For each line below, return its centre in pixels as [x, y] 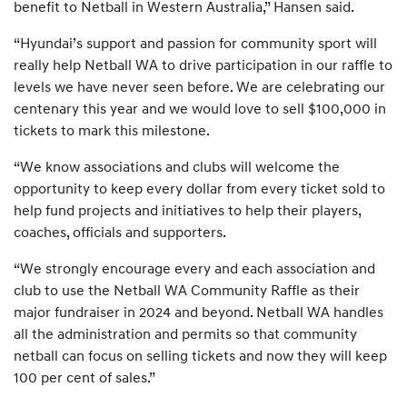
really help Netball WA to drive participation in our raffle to [203, 65]
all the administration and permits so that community [185, 334]
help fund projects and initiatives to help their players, [187, 210]
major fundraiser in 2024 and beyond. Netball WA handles [199, 312]
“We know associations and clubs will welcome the [177, 167]
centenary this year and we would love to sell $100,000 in [200, 109]
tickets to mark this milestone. [112, 130]
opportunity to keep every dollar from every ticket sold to [199, 189]
